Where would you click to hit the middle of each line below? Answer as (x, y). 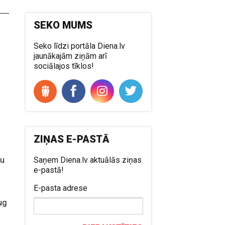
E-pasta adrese (61, 188)
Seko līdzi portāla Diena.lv (80, 46)
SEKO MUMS (63, 25)
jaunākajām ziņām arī (71, 56)
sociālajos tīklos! (64, 66)
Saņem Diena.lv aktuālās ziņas (88, 160)
